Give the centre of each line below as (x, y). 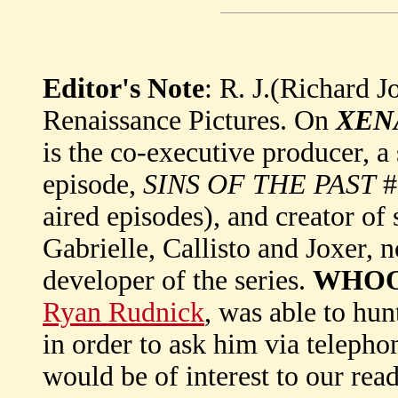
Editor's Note (123, 88)
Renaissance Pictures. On (189, 120)
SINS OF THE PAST (259, 184)
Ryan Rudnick (123, 312)
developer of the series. (178, 280)
